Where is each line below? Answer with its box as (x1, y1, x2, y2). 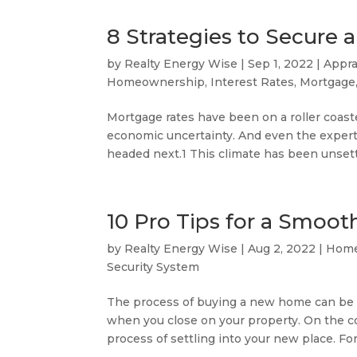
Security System (107, 260, 200, 274)
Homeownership (107, 75, 206, 89)
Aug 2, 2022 (248, 241, 316, 256)
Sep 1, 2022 (248, 57, 314, 71)
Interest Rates (210, 75, 295, 89)
